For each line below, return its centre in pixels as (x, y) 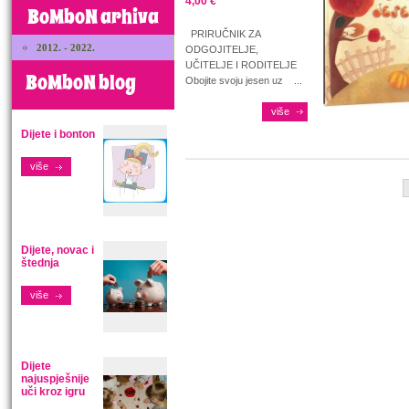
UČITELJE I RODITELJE (244, 65)
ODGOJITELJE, (229, 49)
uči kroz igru (53, 392)
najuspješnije (55, 379)
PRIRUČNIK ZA (223, 34)
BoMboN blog (81, 83)
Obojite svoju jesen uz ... (244, 80)
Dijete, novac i (58, 250)
